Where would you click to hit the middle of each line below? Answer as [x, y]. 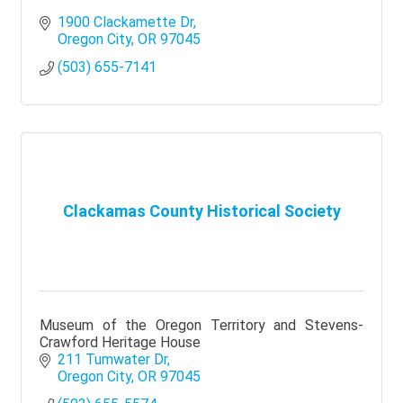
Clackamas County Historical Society [201, 211]
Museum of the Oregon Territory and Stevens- [201, 325]
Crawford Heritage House [120, 342]
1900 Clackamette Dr [125, 22]
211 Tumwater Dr [112, 359]
